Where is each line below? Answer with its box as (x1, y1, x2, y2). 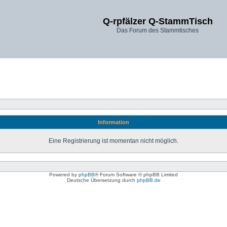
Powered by (49, 172, 79, 177)
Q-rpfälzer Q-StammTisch (102, 16, 213, 26)
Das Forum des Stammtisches (117, 27, 199, 34)
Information (98, 119, 129, 125)
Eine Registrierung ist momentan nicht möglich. (49, 137, 178, 144)
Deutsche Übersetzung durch (66, 177, 137, 183)
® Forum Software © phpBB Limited (95, 172, 178, 177)
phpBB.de (136, 177, 161, 183)
